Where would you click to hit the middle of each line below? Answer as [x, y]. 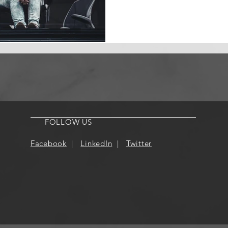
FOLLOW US [68, 122]
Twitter [139, 143]
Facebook [48, 143]
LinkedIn [96, 143]
